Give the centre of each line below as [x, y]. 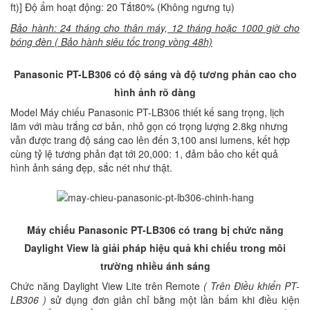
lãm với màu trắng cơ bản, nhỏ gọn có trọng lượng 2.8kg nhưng [149, 126]
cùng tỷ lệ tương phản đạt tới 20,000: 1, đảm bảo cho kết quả [144, 154]
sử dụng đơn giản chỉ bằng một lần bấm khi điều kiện [173, 299]
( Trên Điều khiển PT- [252, 285]
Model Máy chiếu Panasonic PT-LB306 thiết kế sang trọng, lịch [147, 112]
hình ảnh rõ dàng [155, 92]
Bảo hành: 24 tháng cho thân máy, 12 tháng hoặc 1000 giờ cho [155, 28]
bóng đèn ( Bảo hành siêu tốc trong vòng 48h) [111, 42]
